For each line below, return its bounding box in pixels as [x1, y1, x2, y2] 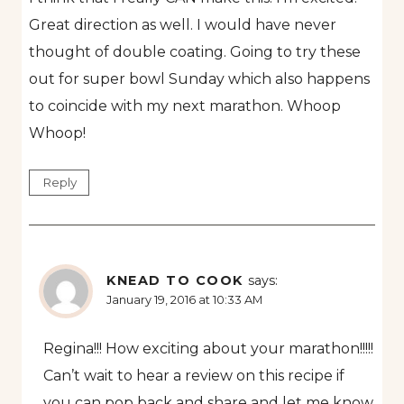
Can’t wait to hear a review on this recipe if [43, 367, 344, 385]
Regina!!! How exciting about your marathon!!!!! [43, 340, 373, 358]
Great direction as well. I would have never [29, 16, 336, 34]
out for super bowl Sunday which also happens [29, 70, 370, 88]
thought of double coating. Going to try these [29, 43, 361, 61]
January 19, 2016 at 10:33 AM [106, 293, 262, 308]
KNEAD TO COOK [106, 272, 243, 289]
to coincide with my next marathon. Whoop [29, 97, 341, 115]
